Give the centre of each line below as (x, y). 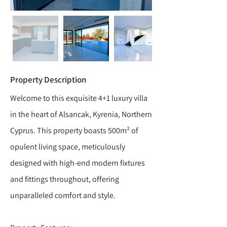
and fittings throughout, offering (65, 179)
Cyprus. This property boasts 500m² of (74, 130)
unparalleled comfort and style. (63, 195)
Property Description (48, 80)
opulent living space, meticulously (68, 147)
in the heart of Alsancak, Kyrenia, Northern (81, 114)
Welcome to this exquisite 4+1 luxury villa (79, 98)
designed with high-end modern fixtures (78, 163)
